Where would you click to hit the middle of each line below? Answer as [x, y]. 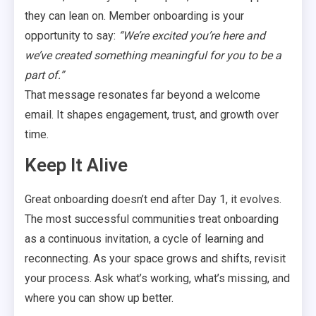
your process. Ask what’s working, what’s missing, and [157, 278]
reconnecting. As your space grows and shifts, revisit [155, 259]
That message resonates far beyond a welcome [142, 95]
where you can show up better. [99, 298]
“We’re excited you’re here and [192, 36]
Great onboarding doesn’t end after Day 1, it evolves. [153, 199]
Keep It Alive [76, 165]
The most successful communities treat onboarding [152, 219]
